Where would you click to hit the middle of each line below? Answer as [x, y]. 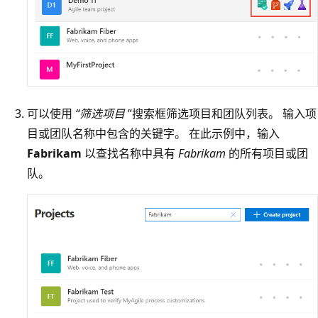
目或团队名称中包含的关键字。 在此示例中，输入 [153, 133]
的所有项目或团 [267, 153]
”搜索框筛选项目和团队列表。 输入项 [221, 113]
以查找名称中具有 [130, 153]
